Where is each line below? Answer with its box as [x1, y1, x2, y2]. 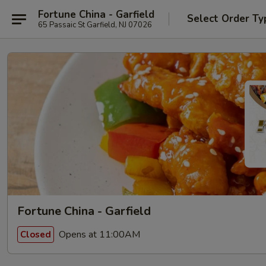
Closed [20, 228, 51, 240]
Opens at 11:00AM [56, 227, 140, 241]
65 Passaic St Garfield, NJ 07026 [38, 19, 152, 30]
